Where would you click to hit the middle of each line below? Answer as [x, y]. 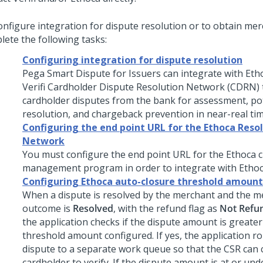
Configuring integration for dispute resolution [132, 60]
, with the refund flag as [166, 208]
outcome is [48, 208]
